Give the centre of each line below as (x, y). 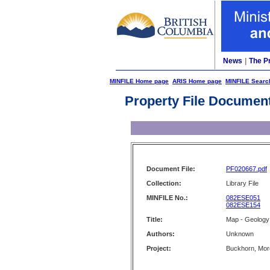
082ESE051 (243, 198)
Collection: (164, 183)
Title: (155, 219)
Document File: (171, 169)
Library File (242, 183)
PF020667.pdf (246, 169)
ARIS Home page (197, 81)
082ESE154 (243, 205)
